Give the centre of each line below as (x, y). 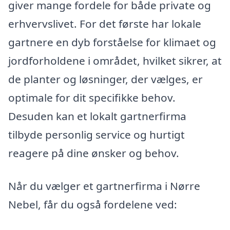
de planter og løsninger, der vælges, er (106, 79)
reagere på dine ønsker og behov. (94, 153)
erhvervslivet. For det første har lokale (105, 24)
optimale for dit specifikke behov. (92, 98)
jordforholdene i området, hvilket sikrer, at (115, 61)
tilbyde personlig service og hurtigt (97, 135)
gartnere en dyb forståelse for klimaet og (112, 42)
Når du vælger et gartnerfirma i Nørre (104, 186)
